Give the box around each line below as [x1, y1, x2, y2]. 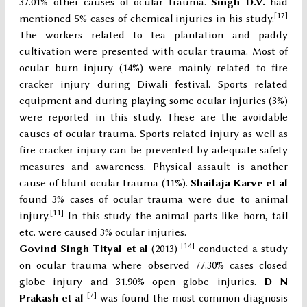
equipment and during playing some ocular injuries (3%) [19, 95, 288, 108]
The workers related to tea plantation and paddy [19, 29, 288, 42]
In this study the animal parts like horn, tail [64, 210, 288, 223]
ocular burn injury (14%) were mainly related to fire [19, 62, 288, 75]
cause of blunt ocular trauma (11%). [19, 177, 191, 190]
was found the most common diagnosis [97, 292, 288, 305]
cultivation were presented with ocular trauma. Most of [19, 45, 288, 58]
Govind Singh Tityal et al [19, 243, 152, 256]
